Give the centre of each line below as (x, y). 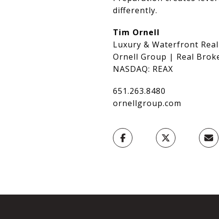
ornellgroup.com (147, 103)
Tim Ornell (136, 32)
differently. (135, 10)
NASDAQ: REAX (143, 69)
